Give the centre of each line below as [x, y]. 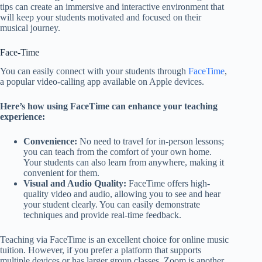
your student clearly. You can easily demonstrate [112, 205]
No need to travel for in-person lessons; [151, 142]
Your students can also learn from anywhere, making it [124, 163]
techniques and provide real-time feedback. [102, 215]
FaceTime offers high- [168, 184]
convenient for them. [61, 173]
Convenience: [50, 142]
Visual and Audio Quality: [75, 184]
